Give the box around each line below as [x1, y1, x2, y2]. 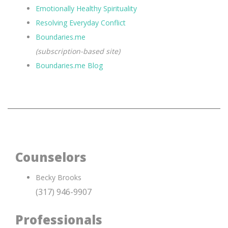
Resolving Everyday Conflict [36, 18, 126, 28]
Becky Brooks [36, 173, 81, 183]
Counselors [15, 148, 87, 165]
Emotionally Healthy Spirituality [36, 4, 137, 14]
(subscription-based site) [36, 46, 120, 56]
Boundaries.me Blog [36, 61, 103, 71]
